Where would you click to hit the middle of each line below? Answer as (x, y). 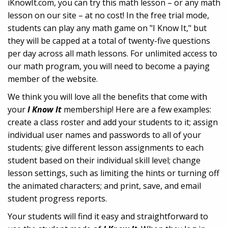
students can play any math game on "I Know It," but (107, 28)
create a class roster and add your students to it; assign (113, 122)
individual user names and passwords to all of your (104, 135)
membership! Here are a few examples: (136, 109)
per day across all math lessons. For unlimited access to (112, 53)
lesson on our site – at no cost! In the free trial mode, (108, 15)
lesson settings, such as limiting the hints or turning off (113, 173)
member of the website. (53, 79)
